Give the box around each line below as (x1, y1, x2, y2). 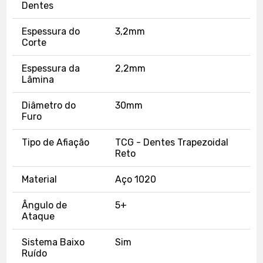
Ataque (22, 210, 55, 222)
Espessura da (22, 62, 80, 74)
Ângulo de (22, 199, 68, 211)
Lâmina (22, 73, 55, 85)
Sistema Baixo (22, 236, 85, 248)
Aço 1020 (115, 173, 157, 185)
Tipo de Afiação (22, 136, 90, 148)
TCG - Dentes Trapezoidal (115, 136, 229, 148)
